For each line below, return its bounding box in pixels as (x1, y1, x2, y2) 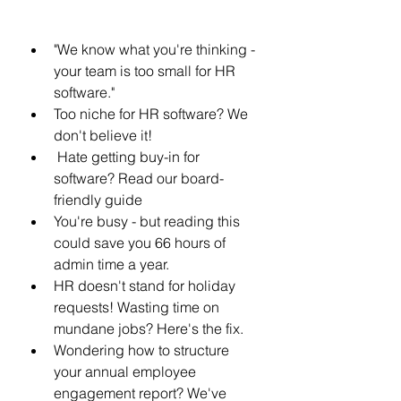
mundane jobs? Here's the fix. (54, 320, 243, 337)
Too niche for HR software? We (54, 105, 252, 123)
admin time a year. (54, 255, 173, 273)
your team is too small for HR (54, 62, 239, 80)
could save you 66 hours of (54, 234, 229, 252)
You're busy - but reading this (54, 212, 243, 230)
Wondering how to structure (54, 341, 233, 359)
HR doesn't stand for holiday (54, 277, 239, 294)
